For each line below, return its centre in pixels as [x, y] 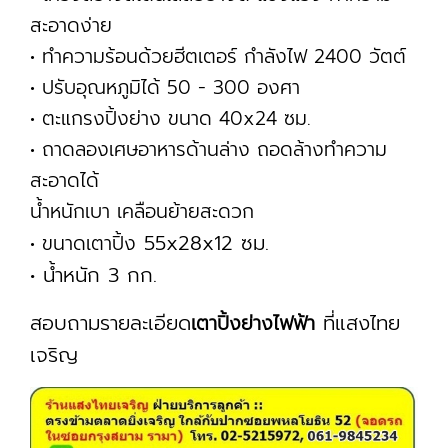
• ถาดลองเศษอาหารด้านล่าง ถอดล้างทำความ [208, 149]
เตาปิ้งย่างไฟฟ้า [253, 323]
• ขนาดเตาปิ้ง [83, 243]
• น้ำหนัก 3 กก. [93, 275]
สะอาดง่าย [71, 25]
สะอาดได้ [64, 180]
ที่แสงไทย [357, 323]
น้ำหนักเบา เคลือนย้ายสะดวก [142, 211]
